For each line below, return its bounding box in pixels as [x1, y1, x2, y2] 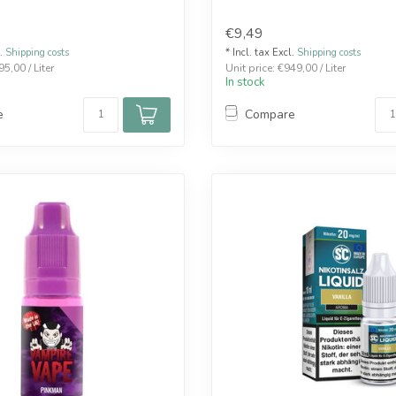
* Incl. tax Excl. [225, 45, 297, 59]
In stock [225, 73, 265, 90]
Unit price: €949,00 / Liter [225, 60, 346, 75]
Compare [245, 106, 295, 124]
